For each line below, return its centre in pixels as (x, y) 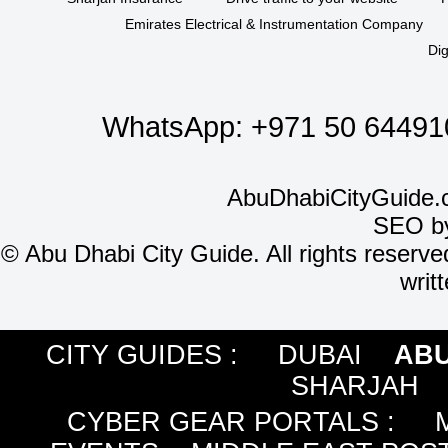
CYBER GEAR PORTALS (222, 422)
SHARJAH (355, 386)
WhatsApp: (176, 126)
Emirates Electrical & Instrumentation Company (273, 24)
